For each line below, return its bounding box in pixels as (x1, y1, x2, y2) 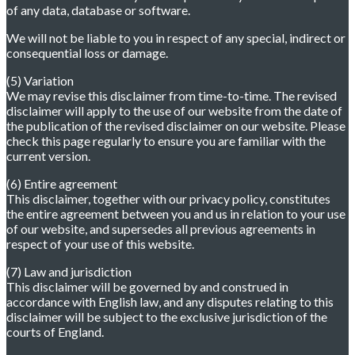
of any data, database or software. (6, 2, 190, 18)
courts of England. (6, 324, 104, 340)
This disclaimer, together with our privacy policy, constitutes (6, 191, 330, 207)
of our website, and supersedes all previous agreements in (6, 221, 315, 237)
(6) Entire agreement (6, 176, 117, 192)
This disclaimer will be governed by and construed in (6, 279, 288, 295)
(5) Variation (6, 73, 74, 89)
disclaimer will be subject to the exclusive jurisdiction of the (6, 309, 327, 325)
